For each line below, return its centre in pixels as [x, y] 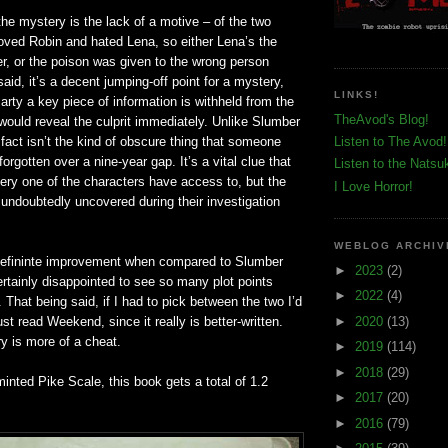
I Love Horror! [373, 186]
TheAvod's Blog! [381, 119]
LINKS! [357, 95]
